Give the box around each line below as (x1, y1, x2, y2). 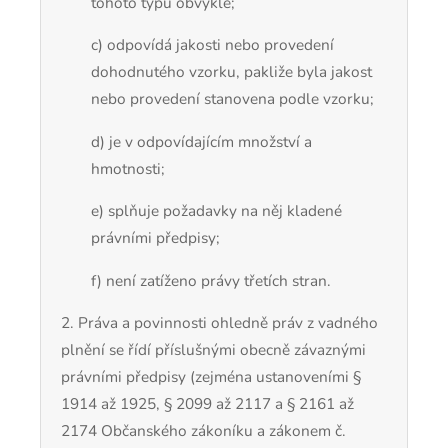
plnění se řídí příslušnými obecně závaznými (61, 339, 366, 361)
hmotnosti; (91, 157, 165, 179)
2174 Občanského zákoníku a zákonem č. (61, 420, 346, 442)
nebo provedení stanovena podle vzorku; (91, 88, 374, 110)
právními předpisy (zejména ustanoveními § (61, 366, 361, 388)
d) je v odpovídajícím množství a (91, 130, 312, 152)
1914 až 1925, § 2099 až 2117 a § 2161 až (61, 393, 354, 415)
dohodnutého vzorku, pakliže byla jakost (91, 61, 372, 83)
